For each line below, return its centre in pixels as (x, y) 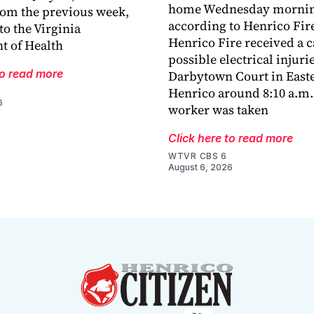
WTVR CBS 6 (198, 156)
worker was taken (218, 110)
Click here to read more (231, 138)
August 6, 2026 (200, 168)
